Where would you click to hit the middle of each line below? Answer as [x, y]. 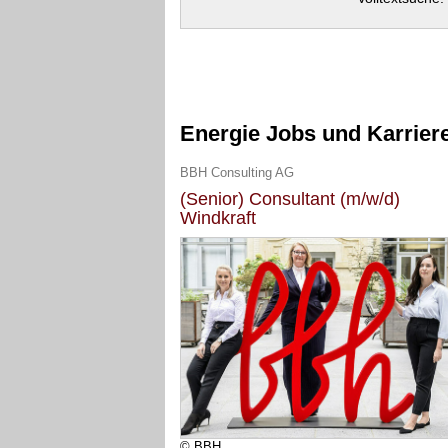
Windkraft [218, 218]
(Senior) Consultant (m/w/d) [290, 199]
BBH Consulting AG [237, 172]
